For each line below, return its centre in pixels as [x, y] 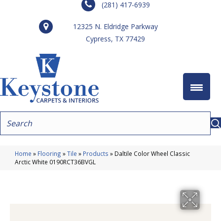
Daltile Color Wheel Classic [152, 153]
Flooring [49, 153]
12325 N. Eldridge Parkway [115, 26]
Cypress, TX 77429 [115, 39]
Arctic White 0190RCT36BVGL [55, 162]
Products [96, 153]
